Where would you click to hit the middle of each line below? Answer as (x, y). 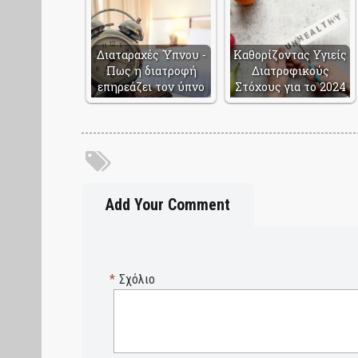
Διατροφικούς (290, 71)
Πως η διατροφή (151, 71)
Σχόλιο (137, 280)
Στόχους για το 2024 (290, 87)
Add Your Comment (168, 205)
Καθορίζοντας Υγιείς (290, 55)
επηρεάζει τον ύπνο (151, 87)
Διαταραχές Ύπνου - (151, 55)
